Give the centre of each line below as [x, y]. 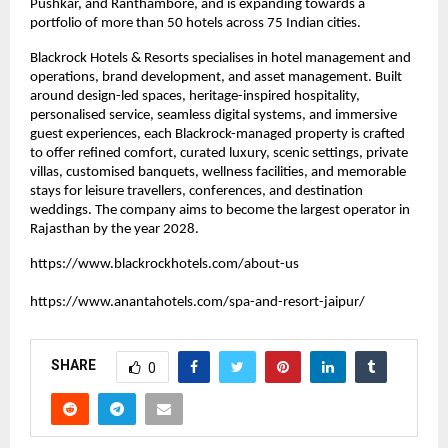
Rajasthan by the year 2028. [114, 229]
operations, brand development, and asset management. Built [216, 77]
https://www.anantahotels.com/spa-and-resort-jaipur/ [197, 302]
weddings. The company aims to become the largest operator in [220, 210]
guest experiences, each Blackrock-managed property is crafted [217, 134]
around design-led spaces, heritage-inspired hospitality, [195, 96]
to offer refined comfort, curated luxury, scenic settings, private [219, 153]
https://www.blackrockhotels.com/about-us [164, 264]
